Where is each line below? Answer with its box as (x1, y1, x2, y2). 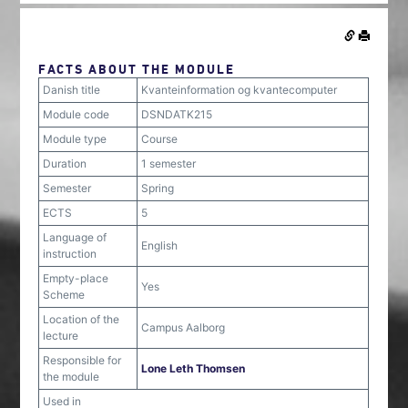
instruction (43, 247, 97, 260)
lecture (43, 329, 79, 342)
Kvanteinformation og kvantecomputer (141, 83, 338, 97)
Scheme (43, 288, 86, 301)
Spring (141, 181, 175, 195)
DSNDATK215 (141, 107, 213, 121)
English (141, 239, 178, 252)
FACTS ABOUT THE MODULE (38, 61, 236, 76)
